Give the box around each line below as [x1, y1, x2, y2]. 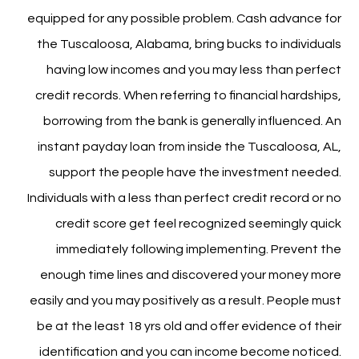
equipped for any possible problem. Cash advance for [26, 12, 341, 25]
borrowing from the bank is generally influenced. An [42, 115, 341, 127]
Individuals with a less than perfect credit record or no [26, 192, 341, 204]
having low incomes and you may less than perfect [46, 63, 341, 76]
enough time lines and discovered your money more [39, 268, 341, 281]
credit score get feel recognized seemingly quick [54, 217, 341, 230]
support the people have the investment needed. [48, 166, 341, 179]
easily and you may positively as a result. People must [29, 294, 341, 307]
